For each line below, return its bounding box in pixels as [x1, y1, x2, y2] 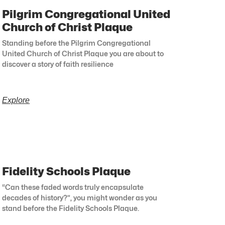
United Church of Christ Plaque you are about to [2, 49, 164, 58]
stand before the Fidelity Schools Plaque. [2, 204, 140, 213]
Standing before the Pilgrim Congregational [2, 39, 151, 48]
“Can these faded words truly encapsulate [2, 183, 144, 192]
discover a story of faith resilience [2, 60, 114, 69]
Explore [2, 96, 30, 105]
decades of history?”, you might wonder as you [2, 193, 158, 202]
